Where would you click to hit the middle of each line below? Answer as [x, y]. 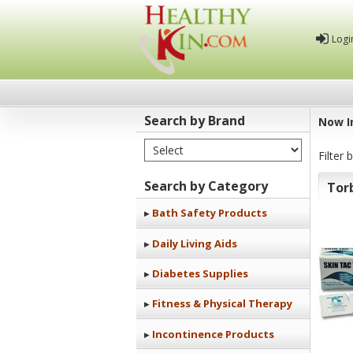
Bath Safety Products [210, 213]
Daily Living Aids [195, 243]
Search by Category [206, 186]
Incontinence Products [213, 334]
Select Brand [180, 143]
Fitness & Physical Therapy [222, 304]
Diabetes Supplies [200, 273]
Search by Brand [195, 120]
